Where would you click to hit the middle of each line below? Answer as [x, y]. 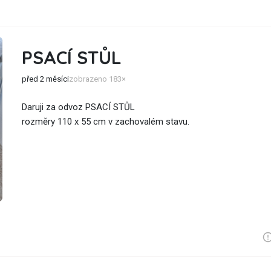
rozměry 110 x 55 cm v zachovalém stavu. [106, 122]
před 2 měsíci [45, 79]
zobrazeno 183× [97, 79]
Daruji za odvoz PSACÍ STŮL [78, 107]
